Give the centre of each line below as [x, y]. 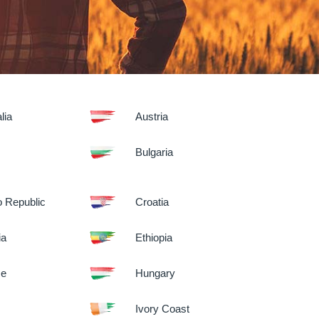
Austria [152, 116]
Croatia [152, 202]
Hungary [156, 273]
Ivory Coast [163, 309]
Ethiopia [154, 237]
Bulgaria [155, 152]
